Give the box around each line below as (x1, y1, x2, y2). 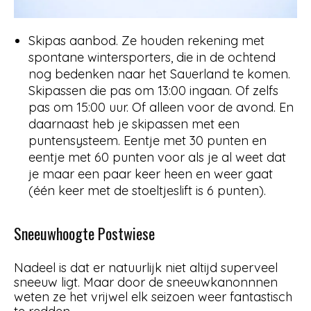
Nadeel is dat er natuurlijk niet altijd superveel (14, 259, 278, 276)
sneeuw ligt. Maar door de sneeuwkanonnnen (14, 274, 278, 290)
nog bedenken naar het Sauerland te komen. (28, 65, 290, 82)
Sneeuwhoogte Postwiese (14, 221, 155, 244)
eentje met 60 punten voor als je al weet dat (28, 149, 286, 165)
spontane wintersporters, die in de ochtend (28, 49, 276, 65)
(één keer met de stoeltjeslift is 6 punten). (28, 182, 266, 199)
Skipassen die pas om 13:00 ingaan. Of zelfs (28, 82, 278, 99)
